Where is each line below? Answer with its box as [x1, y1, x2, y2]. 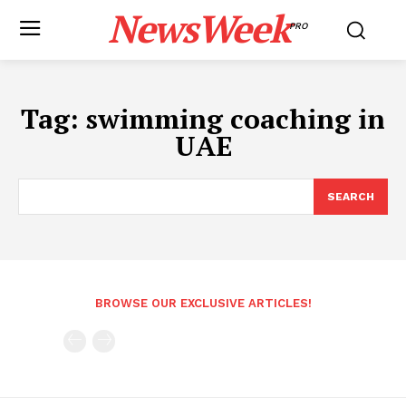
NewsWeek [107, 3, 289, 53]
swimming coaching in [86, 101, 385, 137]
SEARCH [327, 190, 374, 203]
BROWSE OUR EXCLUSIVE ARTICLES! [94, 296, 312, 310]
